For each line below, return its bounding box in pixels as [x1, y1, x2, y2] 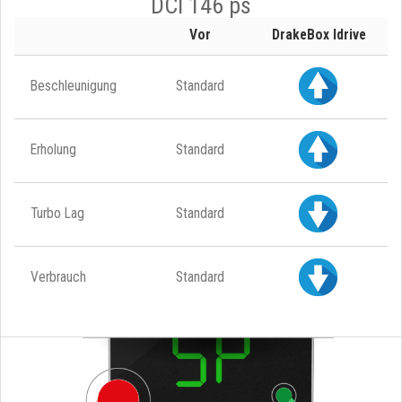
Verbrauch [31, 268, 86, 285]
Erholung [31, 141, 76, 158]
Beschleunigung [31, 77, 117, 94]
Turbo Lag [31, 205, 84, 222]
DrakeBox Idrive [271, 26, 366, 43]
